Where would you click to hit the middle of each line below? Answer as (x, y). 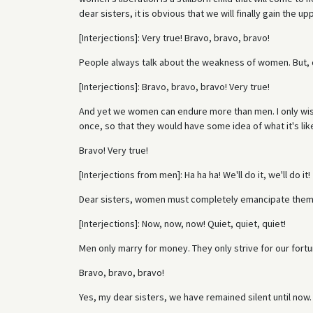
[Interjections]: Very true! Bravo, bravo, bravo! (174, 38)
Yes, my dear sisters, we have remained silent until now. (195, 297)
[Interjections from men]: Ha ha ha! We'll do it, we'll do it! (194, 175)
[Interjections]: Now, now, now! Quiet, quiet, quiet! (182, 224)
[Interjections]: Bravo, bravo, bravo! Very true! (174, 87)
